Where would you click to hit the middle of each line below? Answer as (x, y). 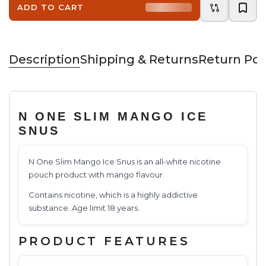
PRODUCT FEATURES (104, 241)
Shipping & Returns (139, 59)
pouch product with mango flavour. (96, 174)
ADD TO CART (51, 7)
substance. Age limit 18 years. (84, 208)
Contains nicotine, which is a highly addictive (113, 194)
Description (45, 59)
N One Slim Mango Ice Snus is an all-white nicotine (125, 161)
